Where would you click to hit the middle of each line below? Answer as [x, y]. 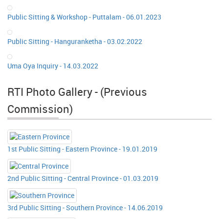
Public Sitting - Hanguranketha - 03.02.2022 [75, 41]
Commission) [40, 109]
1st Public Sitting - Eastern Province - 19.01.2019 [82, 149]
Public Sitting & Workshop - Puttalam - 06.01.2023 [84, 17]
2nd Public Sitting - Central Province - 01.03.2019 [83, 178]
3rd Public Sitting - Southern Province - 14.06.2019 [85, 207]
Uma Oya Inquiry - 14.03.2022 [53, 66]
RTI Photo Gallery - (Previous [77, 91]
